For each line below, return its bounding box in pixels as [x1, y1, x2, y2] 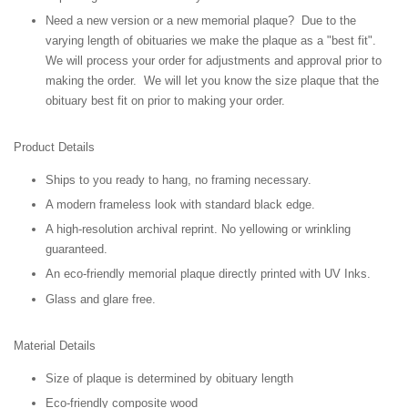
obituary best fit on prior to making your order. [46, 93, 292, 107]
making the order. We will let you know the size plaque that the [46, 73, 379, 87]
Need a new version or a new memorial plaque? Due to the [46, 13, 356, 27]
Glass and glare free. [46, 291, 156, 306]
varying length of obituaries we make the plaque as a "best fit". [46, 33, 380, 47]
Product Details [14, 139, 95, 154]
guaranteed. [46, 242, 107, 257]
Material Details [14, 338, 96, 352]
